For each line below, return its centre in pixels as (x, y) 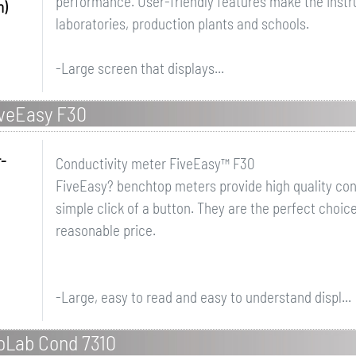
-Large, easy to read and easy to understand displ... (203, 297)
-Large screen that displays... (139, 68)
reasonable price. (105, 230)
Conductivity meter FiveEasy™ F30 (155, 163)
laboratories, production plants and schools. (182, 23)
